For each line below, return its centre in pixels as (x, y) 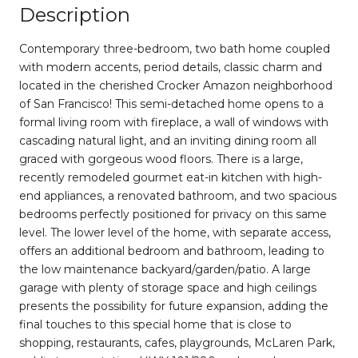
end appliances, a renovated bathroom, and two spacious (178, 195)
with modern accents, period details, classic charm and (171, 67)
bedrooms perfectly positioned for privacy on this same (173, 214)
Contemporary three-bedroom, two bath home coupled (175, 48)
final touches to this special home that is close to (155, 324)
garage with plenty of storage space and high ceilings (168, 287)
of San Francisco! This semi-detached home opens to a (171, 103)
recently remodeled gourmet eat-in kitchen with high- (171, 177)
